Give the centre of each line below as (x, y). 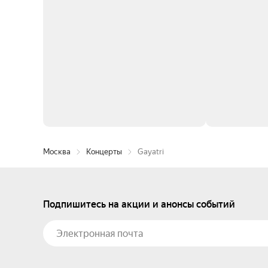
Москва (57, 152)
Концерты (104, 152)
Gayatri (151, 152)
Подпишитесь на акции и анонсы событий (139, 204)
